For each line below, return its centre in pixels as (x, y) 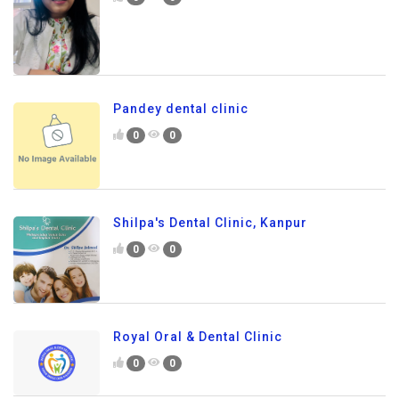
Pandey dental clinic (181, 109)
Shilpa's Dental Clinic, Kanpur (210, 222)
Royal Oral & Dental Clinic (198, 336)
